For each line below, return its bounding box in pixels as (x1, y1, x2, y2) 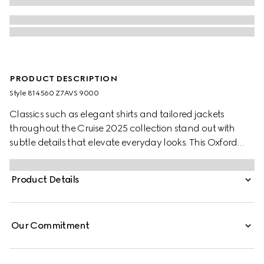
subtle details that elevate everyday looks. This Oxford (9, 137, 237, 148)
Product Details (11, 174, 80, 185)
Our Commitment (11, 220, 90, 231)
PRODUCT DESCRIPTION (9, 74, 117, 84)
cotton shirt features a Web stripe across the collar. (9, 151, 225, 162)
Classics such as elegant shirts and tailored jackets (9, 108, 225, 120)
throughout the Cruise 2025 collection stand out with (9, 123, 235, 134)
